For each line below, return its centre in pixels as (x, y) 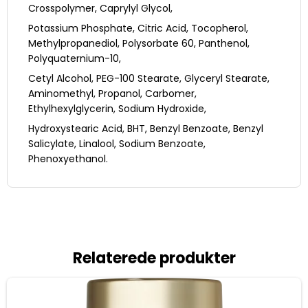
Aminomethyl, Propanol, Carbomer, (112, 94)
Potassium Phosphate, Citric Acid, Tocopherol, (138, 29)
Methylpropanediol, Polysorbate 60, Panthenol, (139, 44)
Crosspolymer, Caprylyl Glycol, (100, 9)
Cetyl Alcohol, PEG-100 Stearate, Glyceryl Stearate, (149, 79)
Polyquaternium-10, (75, 59)
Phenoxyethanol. (68, 159)
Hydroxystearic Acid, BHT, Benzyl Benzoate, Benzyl (146, 129)
